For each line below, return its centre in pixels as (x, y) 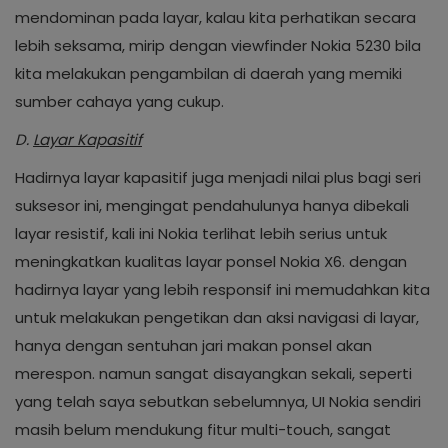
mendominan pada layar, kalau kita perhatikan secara (215, 17)
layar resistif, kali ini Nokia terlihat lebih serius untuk (201, 233)
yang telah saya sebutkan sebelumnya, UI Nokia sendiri (218, 401)
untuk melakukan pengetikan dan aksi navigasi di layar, (217, 317)
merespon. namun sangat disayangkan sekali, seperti (213, 373)
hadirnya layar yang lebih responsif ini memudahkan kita (222, 289)
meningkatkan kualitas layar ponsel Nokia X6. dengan (211, 261)
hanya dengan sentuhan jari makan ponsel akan (193, 345)
